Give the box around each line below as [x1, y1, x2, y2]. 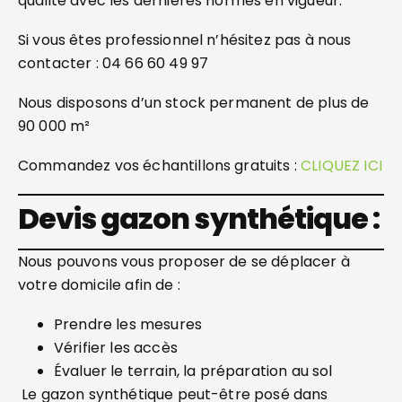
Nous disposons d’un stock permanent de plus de [18, 92, 370, 113]
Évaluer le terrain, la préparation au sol [54, 361, 336, 381]
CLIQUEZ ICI [301, 155, 382, 176]
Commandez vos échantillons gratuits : [18, 155, 301, 176]
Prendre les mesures [54, 314, 203, 335]
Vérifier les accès [54, 337, 178, 358]
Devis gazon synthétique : [18, 198, 380, 239]
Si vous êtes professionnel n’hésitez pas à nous [18, 30, 352, 50]
